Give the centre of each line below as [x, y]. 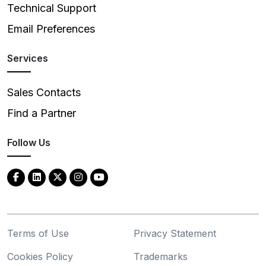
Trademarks [160, 257]
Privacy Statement [175, 234]
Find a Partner [42, 113]
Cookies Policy [40, 257]
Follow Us [29, 143]
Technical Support [52, 8]
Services [28, 58]
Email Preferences [51, 29]
